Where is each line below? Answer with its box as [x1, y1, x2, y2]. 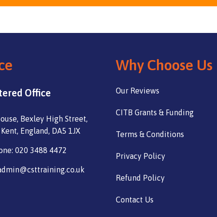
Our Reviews [116, 86, 159, 95]
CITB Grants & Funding [116, 108, 194, 117]
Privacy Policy [116, 152, 165, 161]
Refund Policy [116, 173, 165, 183]
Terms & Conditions [116, 130, 184, 139]
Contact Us [116, 195, 154, 204]
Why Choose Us [116, 57, 213, 74]
